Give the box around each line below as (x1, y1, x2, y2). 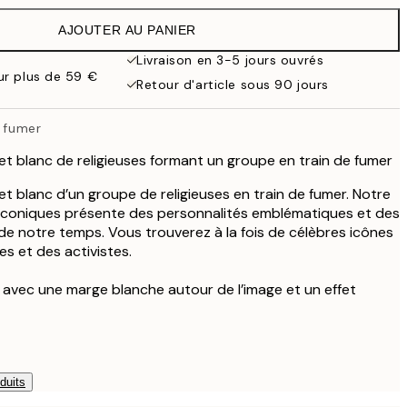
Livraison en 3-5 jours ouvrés (136, 52, 324, 68)
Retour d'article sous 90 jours (136, 76, 329, 93)
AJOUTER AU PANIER (58, 23, 196, 37)
